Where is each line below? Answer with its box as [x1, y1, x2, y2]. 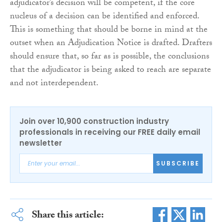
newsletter [19, 137, 62, 148]
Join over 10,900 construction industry [19, 115, 169, 126]
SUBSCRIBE [156, 159, 200, 168]
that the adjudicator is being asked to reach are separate [10, 62, 211, 78]
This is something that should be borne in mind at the [10, 22, 208, 38]
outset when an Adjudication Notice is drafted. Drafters [10, 36, 212, 52]
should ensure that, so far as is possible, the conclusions [10, 49, 209, 65]
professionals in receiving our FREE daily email [19, 126, 200, 137]
